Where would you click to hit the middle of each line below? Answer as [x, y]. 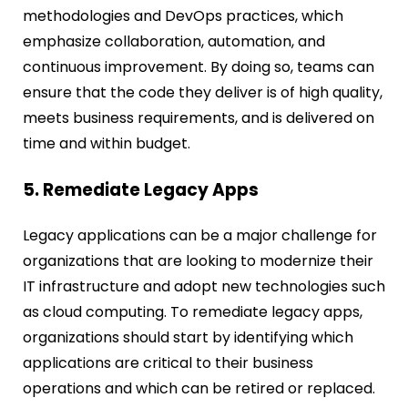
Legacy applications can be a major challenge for [200, 235]
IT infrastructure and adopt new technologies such [204, 286]
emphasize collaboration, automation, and [174, 42]
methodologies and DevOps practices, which [183, 16]
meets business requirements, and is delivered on [199, 118]
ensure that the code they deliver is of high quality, [203, 93]
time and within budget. [107, 144]
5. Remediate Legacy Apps [141, 190]
